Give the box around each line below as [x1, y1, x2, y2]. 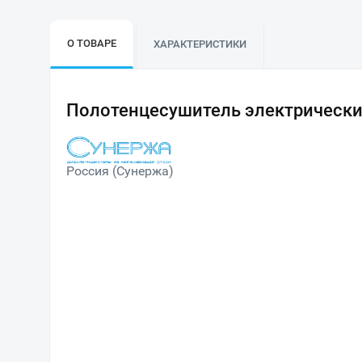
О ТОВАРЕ [67, 37, 116, 49]
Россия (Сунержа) [66, 163, 174, 179]
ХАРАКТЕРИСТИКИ [154, 38, 246, 50]
